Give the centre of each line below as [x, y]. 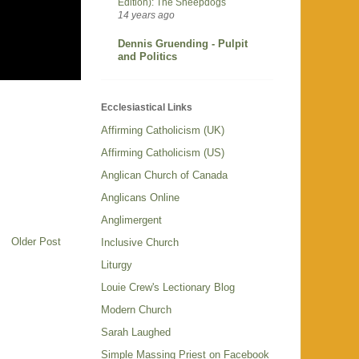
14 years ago [146, 15]
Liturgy [117, 264]
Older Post [36, 241]
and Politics [147, 57]
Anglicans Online [140, 197]
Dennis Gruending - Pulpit [183, 44]
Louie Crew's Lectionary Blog [168, 287]
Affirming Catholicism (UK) [163, 130]
